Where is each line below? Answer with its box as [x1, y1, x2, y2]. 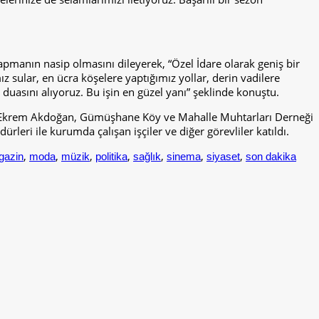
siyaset [206, 150, 240, 163]
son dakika [246, 150, 296, 163]
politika [95, 150, 127, 163]
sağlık [133, 150, 161, 163]
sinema [167, 150, 201, 163]
